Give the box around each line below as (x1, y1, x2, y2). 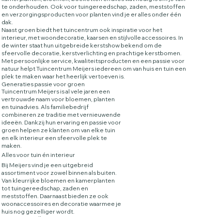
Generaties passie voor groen (1, 80, 85, 88)
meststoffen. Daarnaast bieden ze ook (1, 192, 108, 200)
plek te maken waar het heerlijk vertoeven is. (1, 73, 125, 80)
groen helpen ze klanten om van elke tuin (1, 126, 116, 134)
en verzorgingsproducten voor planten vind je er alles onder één (1, 11, 181, 18)
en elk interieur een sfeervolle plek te (1, 134, 108, 142)
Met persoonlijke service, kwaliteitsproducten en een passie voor (1, 57, 185, 65)
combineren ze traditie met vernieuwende (1, 111, 121, 119)
